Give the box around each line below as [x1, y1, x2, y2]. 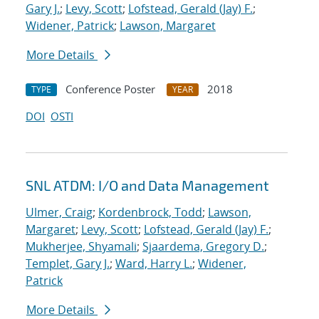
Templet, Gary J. [26, 256, 110, 272]
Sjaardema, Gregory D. [142, 239, 264, 255]
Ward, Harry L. [115, 256, 192, 272]
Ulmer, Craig [26, 204, 93, 221]
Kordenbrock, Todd [98, 204, 202, 221]
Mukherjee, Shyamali [26, 239, 137, 255]
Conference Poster [66, 82, 155, 97]
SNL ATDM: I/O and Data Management [26, 177, 269, 194]
